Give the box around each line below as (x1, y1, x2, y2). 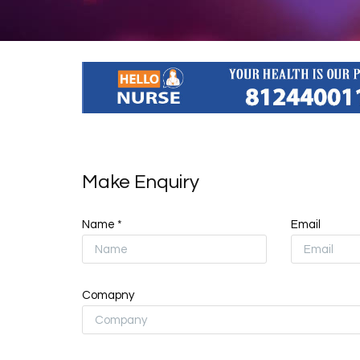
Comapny (82, 289, 134, 302)
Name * (82, 219, 122, 231)
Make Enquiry (82, 172, 199, 193)
